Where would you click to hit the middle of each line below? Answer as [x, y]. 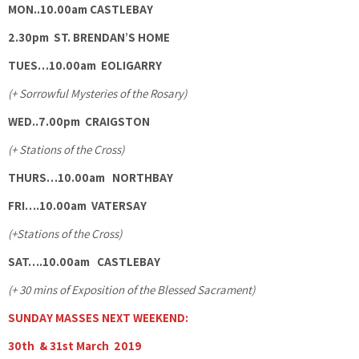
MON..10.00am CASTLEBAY [81, 9]
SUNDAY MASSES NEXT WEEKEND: [99, 318]
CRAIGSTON [123, 121]
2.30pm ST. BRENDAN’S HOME [89, 37]
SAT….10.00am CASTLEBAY [84, 262]
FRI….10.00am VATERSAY [80, 206]
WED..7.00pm [44, 121]
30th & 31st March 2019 [77, 346]
